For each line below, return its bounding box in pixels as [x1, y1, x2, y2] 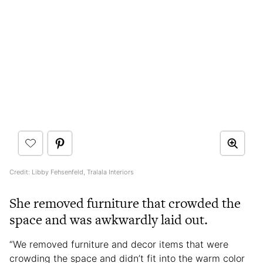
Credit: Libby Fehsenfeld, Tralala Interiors [9, 167, 134, 176]
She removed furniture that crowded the [9, 193, 241, 213]
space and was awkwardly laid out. [9, 210, 208, 229]
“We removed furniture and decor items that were [9, 238, 228, 250]
